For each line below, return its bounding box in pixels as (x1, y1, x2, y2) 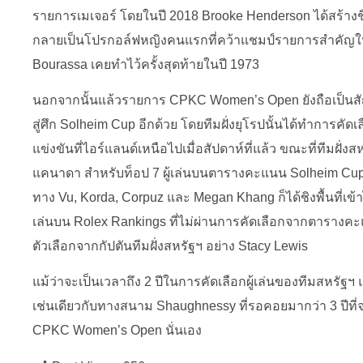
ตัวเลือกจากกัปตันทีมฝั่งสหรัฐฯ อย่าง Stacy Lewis (32, 239, 308, 254)
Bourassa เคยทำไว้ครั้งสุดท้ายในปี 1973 (32, 57, 259, 71)
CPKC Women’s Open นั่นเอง (32, 323, 202, 338)
